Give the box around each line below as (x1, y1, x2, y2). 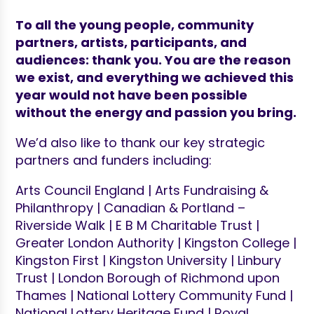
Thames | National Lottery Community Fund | (15, 286, 294, 304)
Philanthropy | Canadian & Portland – (15, 198, 246, 217)
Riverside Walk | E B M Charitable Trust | (15, 216, 260, 234)
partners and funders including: (15, 151, 212, 169)
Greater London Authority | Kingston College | (15, 233, 297, 252)
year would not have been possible (15, 86, 248, 104)
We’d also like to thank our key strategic (15, 133, 266, 151)
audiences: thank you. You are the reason (15, 50, 292, 69)
